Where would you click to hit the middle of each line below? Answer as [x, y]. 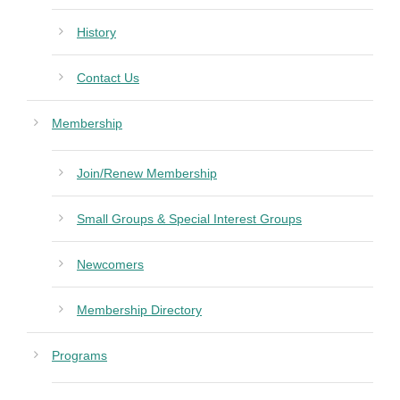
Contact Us [108, 78]
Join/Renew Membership [147, 174]
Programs [79, 356]
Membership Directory [139, 310]
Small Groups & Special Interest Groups [189, 219]
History [96, 33]
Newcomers [110, 265]
